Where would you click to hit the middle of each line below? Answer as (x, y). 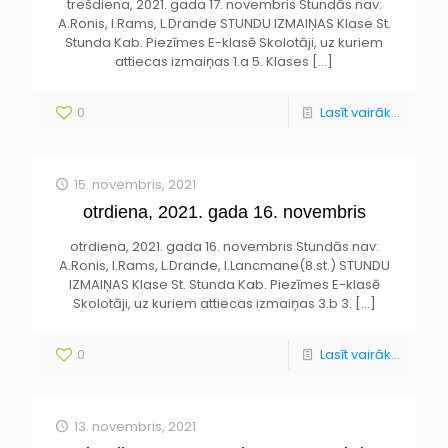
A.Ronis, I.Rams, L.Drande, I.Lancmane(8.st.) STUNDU (224, 265)
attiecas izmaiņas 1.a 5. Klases (212, 61)
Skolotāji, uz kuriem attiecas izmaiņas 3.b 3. (212, 303)
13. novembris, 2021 (135, 426)
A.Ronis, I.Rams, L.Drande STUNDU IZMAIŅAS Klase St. (224, 23)
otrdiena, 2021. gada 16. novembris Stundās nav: (224, 246)
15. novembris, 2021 (135, 184)
